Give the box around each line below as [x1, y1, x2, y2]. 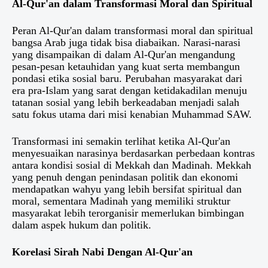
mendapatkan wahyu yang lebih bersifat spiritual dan [12, 183, 242, 196]
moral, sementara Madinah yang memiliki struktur [12, 195, 230, 208]
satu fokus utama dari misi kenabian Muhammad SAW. [12, 108, 255, 121]
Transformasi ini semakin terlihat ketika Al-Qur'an [12, 135, 230, 148]
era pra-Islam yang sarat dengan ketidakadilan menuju [12, 84, 247, 97]
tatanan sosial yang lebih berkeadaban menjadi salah [12, 96, 239, 109]
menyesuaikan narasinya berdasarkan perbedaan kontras [12, 147, 255, 160]
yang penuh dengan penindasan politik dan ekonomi [12, 171, 238, 184]
